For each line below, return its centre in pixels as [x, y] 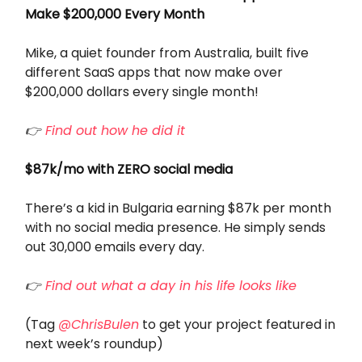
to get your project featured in [237, 324]
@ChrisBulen [99, 324]
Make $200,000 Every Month [115, 14]
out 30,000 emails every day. [118, 246]
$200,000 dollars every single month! [143, 91]
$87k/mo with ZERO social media [129, 169]
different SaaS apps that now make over [154, 72]
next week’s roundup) [94, 343]
